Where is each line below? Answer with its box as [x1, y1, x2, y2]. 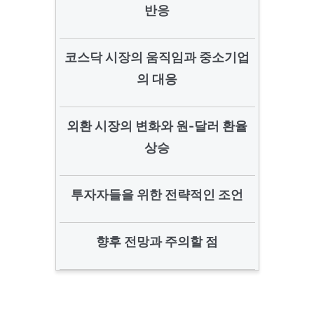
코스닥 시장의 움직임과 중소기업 [64, 50, 250, 64]
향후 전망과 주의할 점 [96, 234, 218, 249]
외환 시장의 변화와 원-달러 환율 [67, 118, 247, 133]
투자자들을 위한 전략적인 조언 [71, 187, 243, 202]
